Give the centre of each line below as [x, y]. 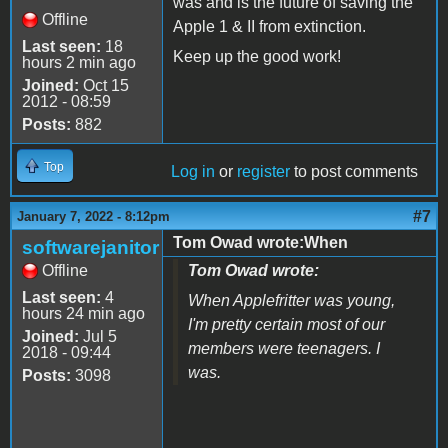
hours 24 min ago [83, 313]
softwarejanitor [90, 247]
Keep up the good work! [257, 56]
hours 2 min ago [79, 62]
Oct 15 [104, 85]
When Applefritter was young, [291, 300]
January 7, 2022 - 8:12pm [93, 216]
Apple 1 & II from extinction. [269, 26]
